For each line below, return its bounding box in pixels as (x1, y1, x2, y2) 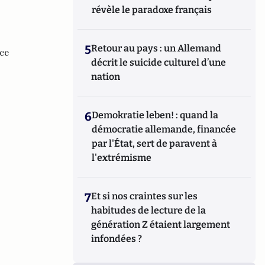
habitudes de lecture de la (91, 205, 206, 216)
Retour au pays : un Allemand (91, 43, 222, 54)
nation (91, 71, 121, 82)
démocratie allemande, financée (92, 124, 237, 135)
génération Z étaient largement (91, 219, 231, 230)
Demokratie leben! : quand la (92, 109, 219, 121)
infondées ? (91, 233, 143, 244)
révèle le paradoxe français (92, 4, 212, 15)
